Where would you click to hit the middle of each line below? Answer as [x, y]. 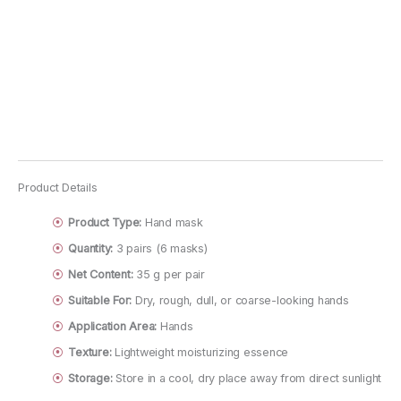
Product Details [58, 187]
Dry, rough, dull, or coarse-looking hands [240, 300]
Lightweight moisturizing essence [200, 352]
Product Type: [105, 222]
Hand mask [172, 222]
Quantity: [91, 248]
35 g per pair [169, 274]
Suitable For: [100, 300]
